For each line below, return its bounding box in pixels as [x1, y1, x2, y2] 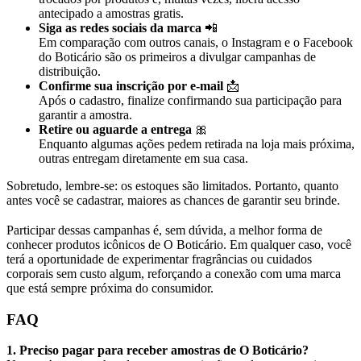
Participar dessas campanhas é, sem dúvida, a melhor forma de [6, 222, 322, 237]
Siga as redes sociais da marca [39, 21, 201, 35]
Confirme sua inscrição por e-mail [39, 79, 223, 93]
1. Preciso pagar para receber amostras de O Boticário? [6, 343, 309, 358]
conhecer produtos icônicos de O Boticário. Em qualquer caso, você [6, 237, 351, 251]
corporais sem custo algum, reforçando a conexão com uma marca [6, 266, 341, 280]
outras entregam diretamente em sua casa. [39, 151, 248, 166]
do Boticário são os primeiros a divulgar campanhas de [39, 50, 316, 64]
